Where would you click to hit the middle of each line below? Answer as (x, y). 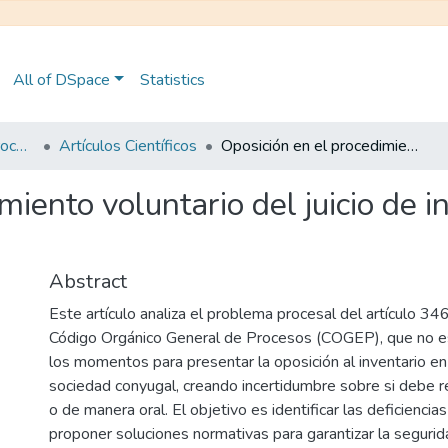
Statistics (172, 80)
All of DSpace (61, 80)
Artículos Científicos (128, 146)
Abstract (88, 281)
